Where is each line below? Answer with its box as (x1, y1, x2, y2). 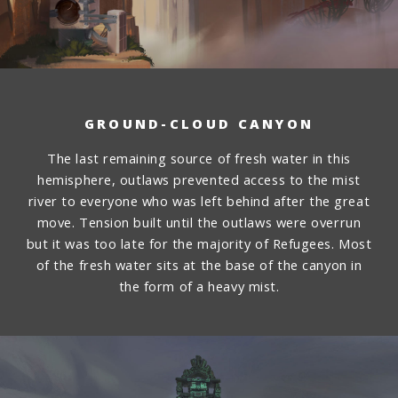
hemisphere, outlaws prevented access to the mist (37, 170, 361, 188)
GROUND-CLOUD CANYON (84, 115, 314, 133)
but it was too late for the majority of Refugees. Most (26, 234, 372, 252)
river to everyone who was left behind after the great (28, 191, 370, 210)
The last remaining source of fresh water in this (47, 148, 351, 167)
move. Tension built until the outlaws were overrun (36, 212, 362, 231)
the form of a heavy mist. (118, 276, 280, 295)
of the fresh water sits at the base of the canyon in (36, 255, 362, 274)
